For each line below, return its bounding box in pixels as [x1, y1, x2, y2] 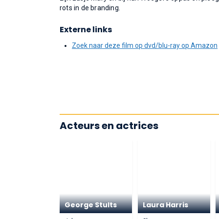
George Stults [65, 200, 117, 210]
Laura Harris [142, 200, 188, 210]
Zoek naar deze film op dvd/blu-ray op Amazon [72, 42, 218, 49]
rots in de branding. [60, 4, 120, 12]
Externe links [60, 24, 112, 35]
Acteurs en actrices [60, 119, 158, 132]
